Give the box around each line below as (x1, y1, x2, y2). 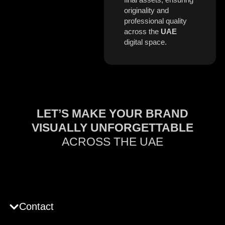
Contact (19, 201, 54, 212)
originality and (124, 6, 169, 15)
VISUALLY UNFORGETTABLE (32, 121, 193, 135)
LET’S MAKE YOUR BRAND (37, 107, 188, 121)
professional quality (124, 17, 187, 26)
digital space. (124, 38, 167, 47)
